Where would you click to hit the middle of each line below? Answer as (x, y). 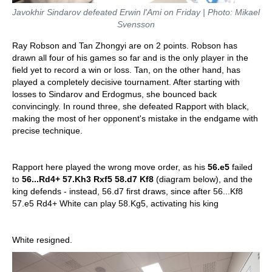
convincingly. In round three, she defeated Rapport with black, (131, 106)
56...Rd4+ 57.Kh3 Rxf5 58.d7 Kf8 (88, 179)
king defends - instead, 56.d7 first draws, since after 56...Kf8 (127, 191)
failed (241, 167)
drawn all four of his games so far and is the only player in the (130, 58)
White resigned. (42, 240)
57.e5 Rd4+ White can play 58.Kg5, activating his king (115, 203)
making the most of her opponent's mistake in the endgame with (135, 118)
